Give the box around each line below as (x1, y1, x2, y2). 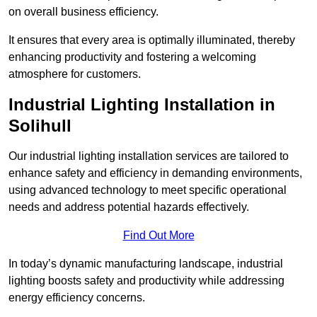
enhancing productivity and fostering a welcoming (8, 51, 256, 64)
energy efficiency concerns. (8, 292, 145, 304)
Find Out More (122, 229, 195, 242)
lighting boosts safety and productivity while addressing (8, 275, 284, 287)
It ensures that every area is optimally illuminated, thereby (8, 34, 295, 47)
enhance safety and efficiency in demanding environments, (8, 167, 302, 180)
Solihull (8, 116, 71, 136)
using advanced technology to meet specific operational (8, 184, 287, 197)
